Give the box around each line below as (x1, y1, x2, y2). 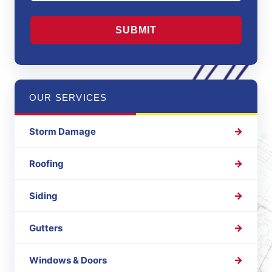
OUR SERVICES (29, 92, 107, 103)
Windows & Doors (29, 254, 107, 266)
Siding (29, 189, 58, 202)
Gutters (29, 222, 63, 234)
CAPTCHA (30, 9, 81, 22)
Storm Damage (29, 125, 96, 137)
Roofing (29, 157, 64, 169)
